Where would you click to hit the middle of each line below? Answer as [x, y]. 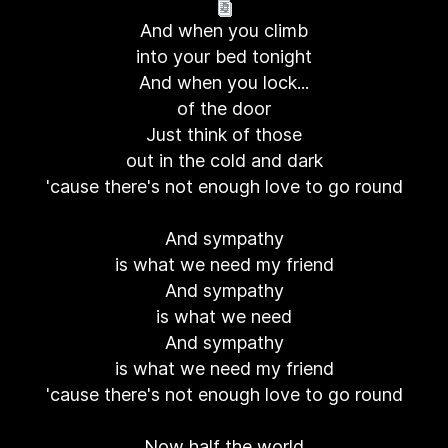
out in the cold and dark [224, 160]
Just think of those [224, 134]
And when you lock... [224, 82]
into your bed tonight [224, 56]
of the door [224, 108]
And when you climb [224, 30]
